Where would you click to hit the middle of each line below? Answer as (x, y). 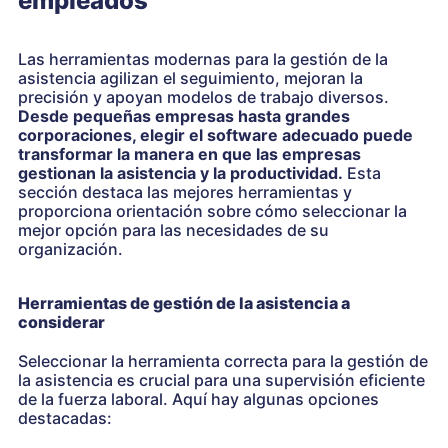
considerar (61, 321)
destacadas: (65, 417)
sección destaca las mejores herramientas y (185, 191)
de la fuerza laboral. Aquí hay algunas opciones (198, 398)
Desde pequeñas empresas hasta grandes (184, 115)
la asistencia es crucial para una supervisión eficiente (221, 379)
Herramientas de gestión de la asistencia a (184, 302)
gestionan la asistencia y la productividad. (180, 172)
